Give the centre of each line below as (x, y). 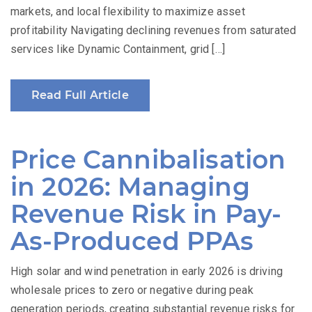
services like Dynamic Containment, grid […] (118, 49)
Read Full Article (80, 95)
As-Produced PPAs (132, 241)
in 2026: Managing (130, 187)
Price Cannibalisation (148, 160)
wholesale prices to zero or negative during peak (132, 290)
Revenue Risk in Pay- (146, 214)
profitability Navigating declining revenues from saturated (154, 31)
